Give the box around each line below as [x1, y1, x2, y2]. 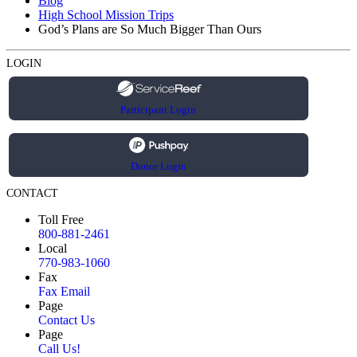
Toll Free [38, 213, 84, 227]
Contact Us [38, 313, 95, 328]
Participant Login [120, 104, 197, 116]
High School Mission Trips [38, 8, 174, 22]
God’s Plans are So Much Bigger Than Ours [38, 22, 261, 37]
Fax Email [38, 284, 90, 299]
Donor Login [130, 160, 186, 173]
